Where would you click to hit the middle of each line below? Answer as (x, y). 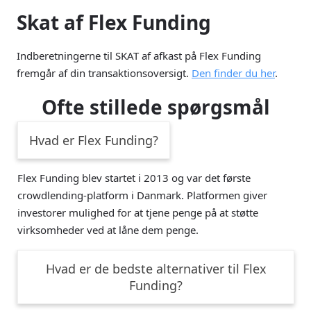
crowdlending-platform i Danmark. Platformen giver (142, 195)
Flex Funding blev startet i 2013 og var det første (134, 177)
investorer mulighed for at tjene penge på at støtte (138, 212)
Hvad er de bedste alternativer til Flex (156, 268)
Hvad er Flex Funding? (94, 140)
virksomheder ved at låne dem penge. (108, 229)
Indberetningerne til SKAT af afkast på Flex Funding (139, 55)
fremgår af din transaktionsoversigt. (104, 73)
